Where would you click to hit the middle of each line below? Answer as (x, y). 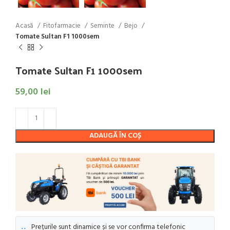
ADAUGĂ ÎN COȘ (115, 136)
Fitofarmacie (63, 26)
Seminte (103, 26)
